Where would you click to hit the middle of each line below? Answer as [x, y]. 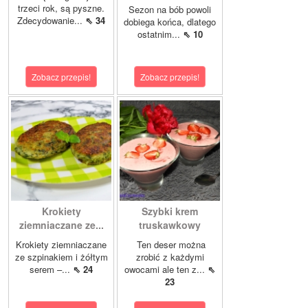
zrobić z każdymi [170, 257]
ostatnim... [160, 34]
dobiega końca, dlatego [170, 22]
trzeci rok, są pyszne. [61, 8]
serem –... [51, 269]
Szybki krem [170, 211]
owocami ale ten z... [166, 269]
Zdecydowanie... [51, 21]
